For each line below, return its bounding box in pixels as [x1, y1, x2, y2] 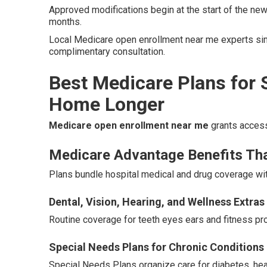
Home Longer [49, 93, 164, 116]
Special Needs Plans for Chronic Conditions [49, 241, 264, 253]
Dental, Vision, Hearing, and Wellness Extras [49, 195, 265, 208]
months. [49, 16, 82, 27]
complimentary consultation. [49, 46, 165, 57]
